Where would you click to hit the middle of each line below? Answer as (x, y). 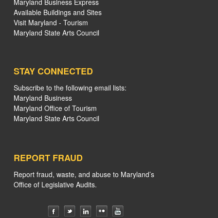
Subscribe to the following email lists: (70, 88)
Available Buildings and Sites (58, 12)
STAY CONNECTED (53, 71)
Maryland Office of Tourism (55, 108)
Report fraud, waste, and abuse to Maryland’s (84, 174)
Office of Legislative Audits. (55, 184)
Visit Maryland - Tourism (51, 22)
